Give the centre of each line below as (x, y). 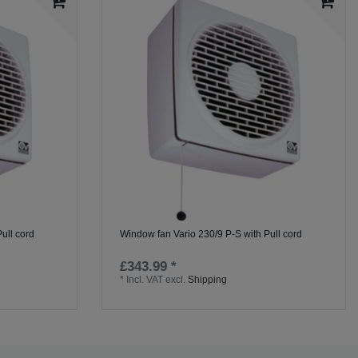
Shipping (208, 279)
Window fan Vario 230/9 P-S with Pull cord (211, 234)
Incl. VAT (145, 279)
